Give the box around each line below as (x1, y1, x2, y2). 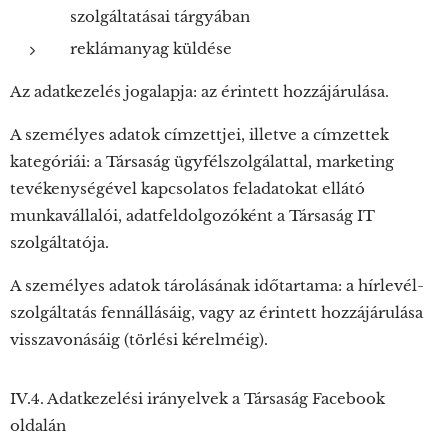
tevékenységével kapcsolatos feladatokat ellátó (10, 179, 365, 198)
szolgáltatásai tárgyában (70, 7, 250, 26)
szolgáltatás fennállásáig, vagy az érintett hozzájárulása (10, 303, 423, 322)
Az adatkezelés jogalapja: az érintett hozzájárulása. (10, 82, 389, 101)
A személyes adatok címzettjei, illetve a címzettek (10, 125, 389, 144)
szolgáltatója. (10, 233, 109, 252)
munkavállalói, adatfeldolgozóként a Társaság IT (10, 206, 375, 225)
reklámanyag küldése (70, 39, 232, 58)
